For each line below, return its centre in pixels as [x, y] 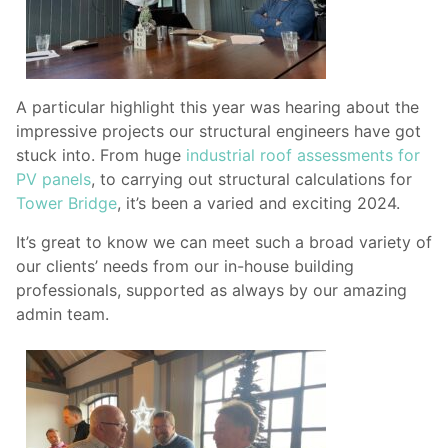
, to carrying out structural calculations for [251, 179]
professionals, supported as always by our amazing [211, 289]
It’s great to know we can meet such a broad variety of [224, 241]
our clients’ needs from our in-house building [185, 265]
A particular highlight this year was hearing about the [217, 107]
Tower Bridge [66, 203]
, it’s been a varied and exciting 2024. [258, 203]
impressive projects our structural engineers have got [218, 131]
